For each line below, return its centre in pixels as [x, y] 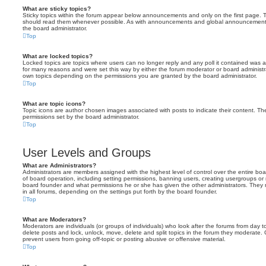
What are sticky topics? [57, 9]
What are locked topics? [58, 56]
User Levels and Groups [87, 153]
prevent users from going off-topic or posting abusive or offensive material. [124, 239]
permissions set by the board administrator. [81, 117]
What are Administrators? [59, 165]
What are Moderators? [54, 219]
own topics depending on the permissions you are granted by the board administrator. [140, 76]
